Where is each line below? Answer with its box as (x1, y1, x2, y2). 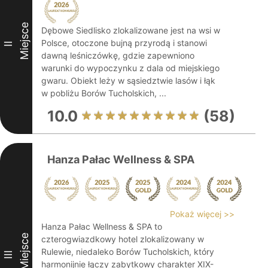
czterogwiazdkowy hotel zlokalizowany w (41, 234, 204, 244)
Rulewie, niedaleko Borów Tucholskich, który (41, 246, 214, 257)
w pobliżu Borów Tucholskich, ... (41, 88, 166, 98)
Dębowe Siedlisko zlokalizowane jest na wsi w (41, 25, 220, 35)
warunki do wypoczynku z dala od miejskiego (41, 63, 220, 73)
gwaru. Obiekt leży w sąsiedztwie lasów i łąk (41, 75, 215, 86)
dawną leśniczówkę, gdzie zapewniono (41, 50, 194, 60)
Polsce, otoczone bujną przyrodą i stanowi (41, 38, 207, 48)
